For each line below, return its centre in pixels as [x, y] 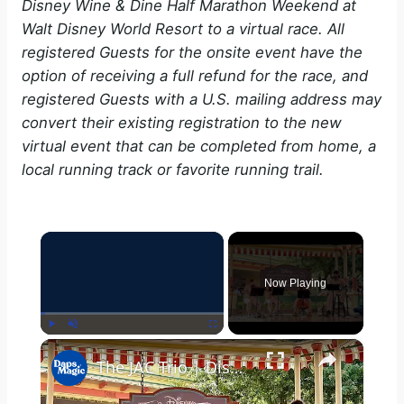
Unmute [85, 344]
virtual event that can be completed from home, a [199, 146]
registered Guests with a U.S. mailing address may [202, 99]
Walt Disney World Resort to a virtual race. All [183, 28]
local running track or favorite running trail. [173, 169]
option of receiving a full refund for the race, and [195, 75]
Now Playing [296, 284]
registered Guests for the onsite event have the [192, 52]
